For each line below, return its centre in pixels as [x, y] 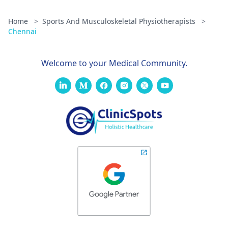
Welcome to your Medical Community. [114, 63]
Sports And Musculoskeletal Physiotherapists [120, 21]
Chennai [22, 31]
